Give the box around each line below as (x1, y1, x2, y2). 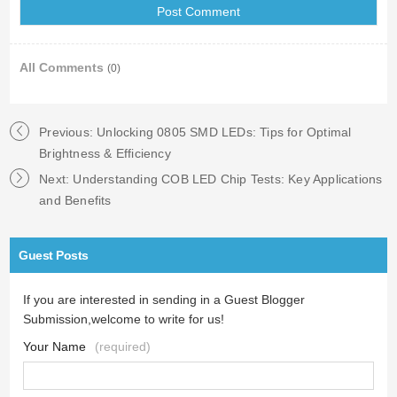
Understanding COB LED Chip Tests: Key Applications (73, 171, 383, 186)
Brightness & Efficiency (39, 145, 171, 160)
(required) (91, 339, 152, 354)
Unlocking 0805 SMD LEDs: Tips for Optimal (97, 124, 352, 139)
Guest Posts (19, 247, 89, 262)
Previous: (39, 124, 97, 139)
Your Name (23, 339, 87, 354)
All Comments (19, 59, 107, 74)
